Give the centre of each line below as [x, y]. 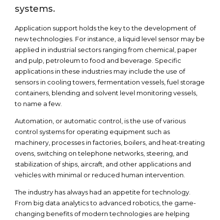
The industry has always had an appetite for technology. [103, 192]
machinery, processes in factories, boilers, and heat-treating [110, 142]
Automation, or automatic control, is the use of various [100, 121]
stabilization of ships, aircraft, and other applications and [103, 164]
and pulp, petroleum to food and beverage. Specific [98, 60]
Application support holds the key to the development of [105, 28]
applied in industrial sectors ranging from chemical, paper [106, 50]
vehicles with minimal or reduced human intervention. [100, 175]
